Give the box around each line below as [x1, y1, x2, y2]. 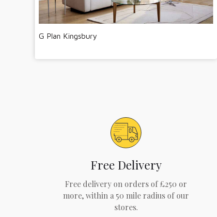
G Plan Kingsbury [39, 31, 97, 40]
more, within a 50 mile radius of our [63, 190, 189, 201]
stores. [114, 202, 138, 213]
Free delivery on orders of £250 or [65, 179, 187, 189]
